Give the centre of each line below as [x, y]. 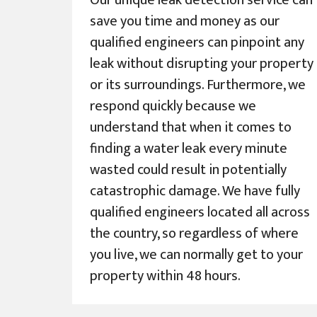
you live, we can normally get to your [196, 255]
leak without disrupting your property [202, 64]
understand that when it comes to [191, 128]
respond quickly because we [173, 106]
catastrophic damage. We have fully [195, 191]
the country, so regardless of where [194, 234]
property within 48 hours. [165, 276]
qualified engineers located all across [200, 213]
